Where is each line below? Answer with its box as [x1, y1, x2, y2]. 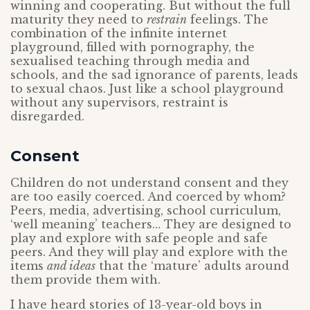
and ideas [47, 259, 95, 273]
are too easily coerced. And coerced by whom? [10, 190, 286, 203]
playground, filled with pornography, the [10, 40, 255, 54]
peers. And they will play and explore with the [10, 245, 288, 259]
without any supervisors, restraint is [10, 95, 228, 109]
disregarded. [10, 109, 84, 123]
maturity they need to [10, 12, 147, 26]
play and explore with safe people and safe [10, 231, 268, 245]
